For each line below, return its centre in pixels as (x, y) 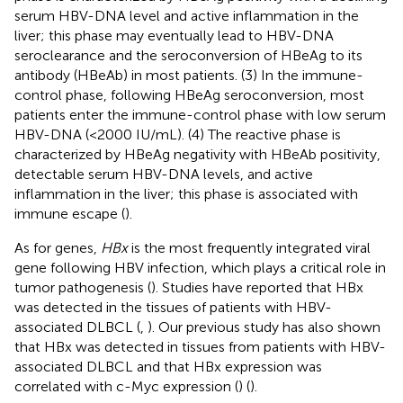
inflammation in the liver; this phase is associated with (186, 193)
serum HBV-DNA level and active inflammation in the (187, 15)
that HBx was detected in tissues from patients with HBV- (200, 346)
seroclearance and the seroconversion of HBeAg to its (188, 55)
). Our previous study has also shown (264, 327)
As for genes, (58, 247)
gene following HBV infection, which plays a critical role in (200, 267)
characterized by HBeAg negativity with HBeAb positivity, (197, 154)
